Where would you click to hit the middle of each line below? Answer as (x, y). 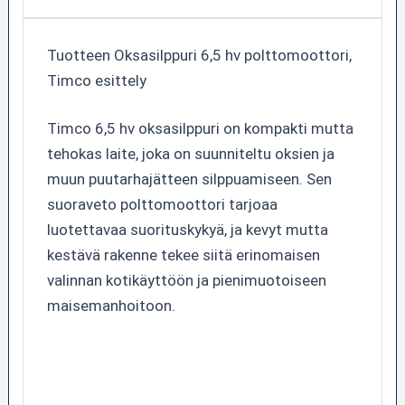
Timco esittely (96, 80)
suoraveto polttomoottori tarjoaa (162, 204)
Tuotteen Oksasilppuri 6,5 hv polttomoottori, (199, 55)
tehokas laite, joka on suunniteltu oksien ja (190, 154)
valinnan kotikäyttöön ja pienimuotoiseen (186, 280)
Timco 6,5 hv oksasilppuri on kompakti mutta (200, 128)
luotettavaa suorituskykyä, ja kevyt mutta (187, 230)
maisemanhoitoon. (111, 306)
